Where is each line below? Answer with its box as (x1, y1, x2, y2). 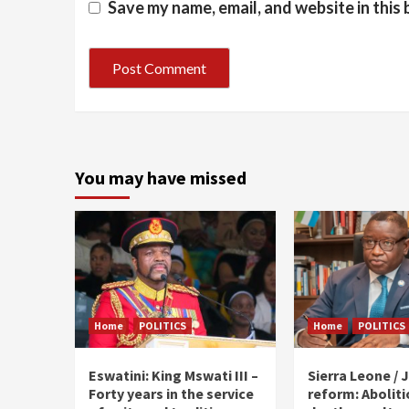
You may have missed (75, 166, 246, 190)
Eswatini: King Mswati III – (89, 366, 258, 385)
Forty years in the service (89, 384, 254, 404)
